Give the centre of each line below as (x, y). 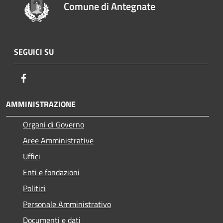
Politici (34, 188)
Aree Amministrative (58, 140)
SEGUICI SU (34, 52)
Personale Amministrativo (67, 204)
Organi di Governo (54, 124)
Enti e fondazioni (51, 172)
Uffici (32, 156)
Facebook (45, 77)
